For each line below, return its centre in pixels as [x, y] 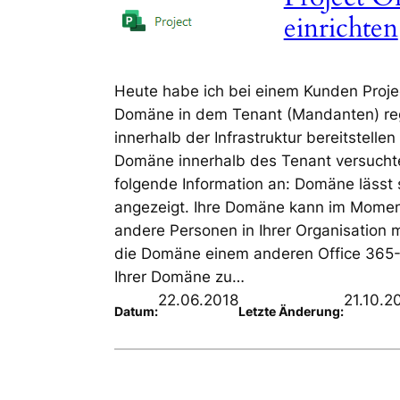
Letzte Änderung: [291, 311]
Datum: [136, 311]
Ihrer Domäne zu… [179, 277]
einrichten [341, 29]
